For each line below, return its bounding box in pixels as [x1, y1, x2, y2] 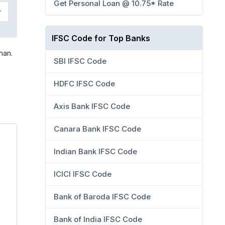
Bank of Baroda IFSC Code [54, 192, 151, 201]
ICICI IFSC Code [54, 169, 111, 179]
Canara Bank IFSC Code [54, 124, 141, 134]
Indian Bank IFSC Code [54, 147, 137, 156]
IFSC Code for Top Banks [52, 33, 150, 43]
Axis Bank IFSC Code [54, 101, 130, 111]
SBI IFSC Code [54, 56, 106, 66]
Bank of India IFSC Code [54, 214, 142, 224]
